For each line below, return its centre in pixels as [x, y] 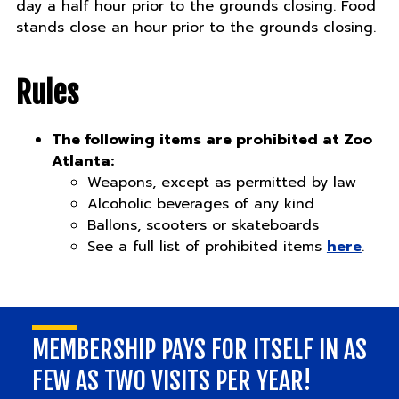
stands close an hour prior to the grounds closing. [195, 28]
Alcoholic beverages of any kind [200, 204]
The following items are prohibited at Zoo [212, 140]
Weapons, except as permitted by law [221, 183]
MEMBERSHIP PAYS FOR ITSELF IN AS [199, 350]
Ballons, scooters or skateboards [203, 226]
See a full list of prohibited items [207, 247]
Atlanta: [82, 162]
